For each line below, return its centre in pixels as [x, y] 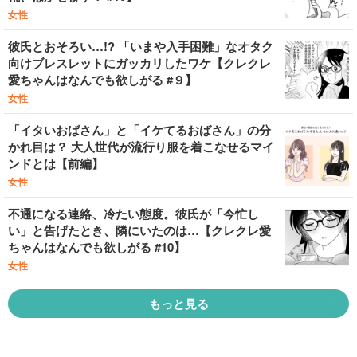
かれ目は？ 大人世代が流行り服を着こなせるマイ [141, 147]
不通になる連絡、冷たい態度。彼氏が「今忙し [133, 214]
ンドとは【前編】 [56, 163]
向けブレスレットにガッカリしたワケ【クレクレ [139, 63]
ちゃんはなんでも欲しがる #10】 [97, 247]
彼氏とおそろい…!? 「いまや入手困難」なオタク [141, 46]
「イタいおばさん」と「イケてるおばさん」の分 [139, 130]
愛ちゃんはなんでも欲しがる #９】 [102, 80]
